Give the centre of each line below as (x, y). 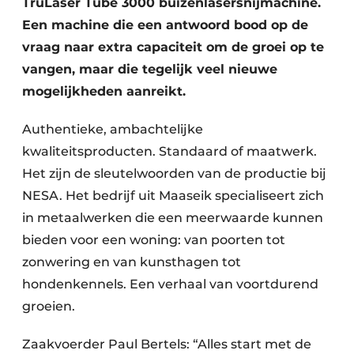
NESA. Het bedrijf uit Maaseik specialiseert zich (173, 196)
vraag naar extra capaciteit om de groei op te (173, 47)
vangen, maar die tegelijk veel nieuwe (150, 69)
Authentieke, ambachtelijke (113, 129)
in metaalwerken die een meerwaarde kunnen (173, 218)
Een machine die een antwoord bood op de (165, 25)
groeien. (50, 306)
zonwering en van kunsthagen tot (132, 262)
